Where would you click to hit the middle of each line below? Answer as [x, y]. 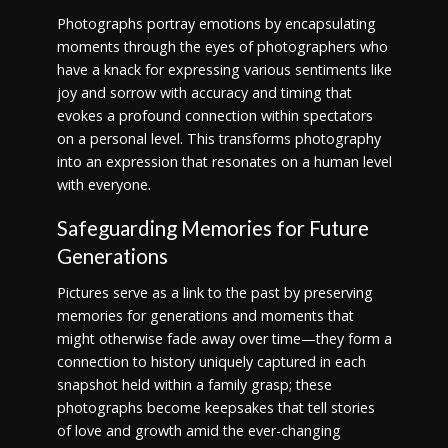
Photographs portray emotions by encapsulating [216, 24]
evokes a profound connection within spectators [214, 116]
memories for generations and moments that [205, 315]
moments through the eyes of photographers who [222, 47]
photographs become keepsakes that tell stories [215, 407]
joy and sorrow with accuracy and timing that [204, 93]
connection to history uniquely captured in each [211, 361]
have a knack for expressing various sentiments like [224, 70]
